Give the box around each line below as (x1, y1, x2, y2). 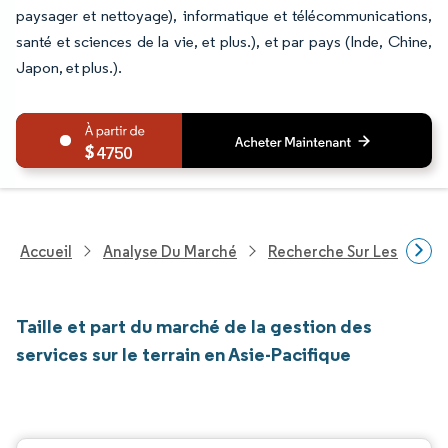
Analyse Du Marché (103, 241, 237, 261)
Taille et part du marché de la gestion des (16, 314, 372, 338)
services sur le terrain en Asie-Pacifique (16, 342, 351, 366)
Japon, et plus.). (16, 58, 122, 77)
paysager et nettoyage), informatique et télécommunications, (16, 6, 432, 25)
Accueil (20, 241, 72, 261)
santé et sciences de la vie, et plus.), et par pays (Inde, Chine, (16, 32, 432, 51)
